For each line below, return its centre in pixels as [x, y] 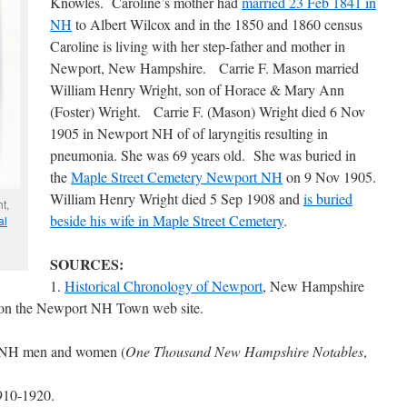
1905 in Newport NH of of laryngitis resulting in [189, 133]
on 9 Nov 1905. [329, 177]
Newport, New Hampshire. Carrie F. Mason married [204, 68]
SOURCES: [87, 264]
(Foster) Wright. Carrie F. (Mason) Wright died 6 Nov [208, 111]
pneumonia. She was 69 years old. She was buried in [203, 155]
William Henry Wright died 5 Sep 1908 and [177, 199]
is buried [328, 199]
